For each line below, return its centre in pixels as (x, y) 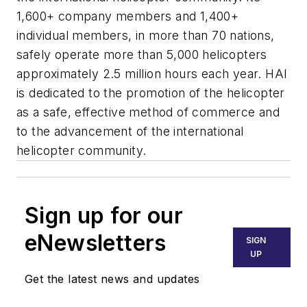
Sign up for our (104, 215)
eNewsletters (96, 243)
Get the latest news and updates (112, 279)
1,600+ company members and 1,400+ (128, 16)
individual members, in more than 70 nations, (146, 35)
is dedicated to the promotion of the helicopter (151, 93)
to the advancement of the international (130, 131)
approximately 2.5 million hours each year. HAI (152, 73)
